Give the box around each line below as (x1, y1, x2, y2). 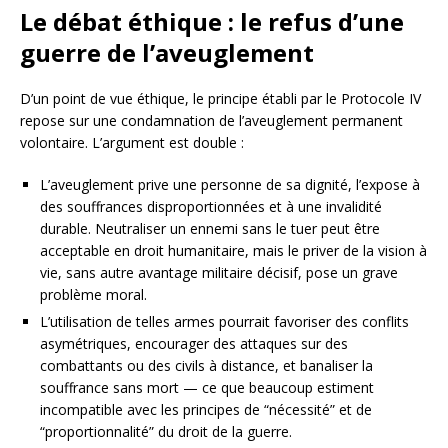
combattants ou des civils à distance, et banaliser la (40, 355, 373, 375)
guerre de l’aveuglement (20, 35, 314, 69)
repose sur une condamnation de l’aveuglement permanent (20, 110, 403, 130)
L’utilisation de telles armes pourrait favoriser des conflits (40, 311, 409, 331)
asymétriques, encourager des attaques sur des (40, 333, 348, 353)
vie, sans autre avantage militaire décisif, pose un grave (40, 262, 398, 282)
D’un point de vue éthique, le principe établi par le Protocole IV (20, 88, 421, 108)
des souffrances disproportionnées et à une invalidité (40, 196, 382, 216)
